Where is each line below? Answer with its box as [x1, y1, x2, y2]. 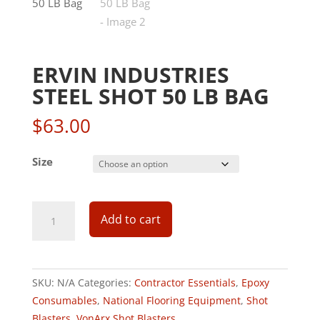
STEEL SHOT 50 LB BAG [31, 81, 269, 111]
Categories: [77, 276, 134, 290]
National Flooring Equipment [102, 294, 241, 308]
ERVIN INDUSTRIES [31, 60, 229, 90]
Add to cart [100, 211, 161, 227]
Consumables [31, 294, 97, 308]
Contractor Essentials [134, 276, 236, 290]
